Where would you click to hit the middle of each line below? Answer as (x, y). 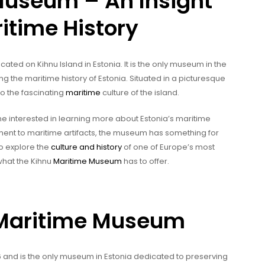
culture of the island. (140, 92)
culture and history (86, 147)
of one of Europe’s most (168, 147)
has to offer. (146, 161)
